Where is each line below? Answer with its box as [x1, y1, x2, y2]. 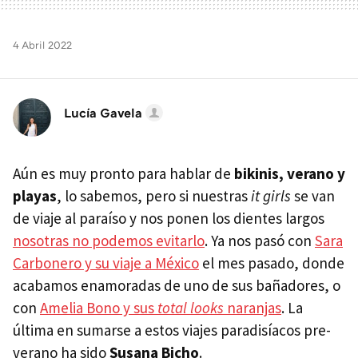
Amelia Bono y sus [40, 298, 157, 318]
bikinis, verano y [234, 164, 345, 184]
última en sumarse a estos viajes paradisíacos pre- [13, 320, 331, 340]
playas [13, 186, 57, 206]
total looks [157, 298, 224, 318]
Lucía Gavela [64, 105, 142, 121]
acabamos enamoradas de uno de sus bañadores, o [13, 276, 340, 296]
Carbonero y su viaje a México [13, 253, 199, 273]
